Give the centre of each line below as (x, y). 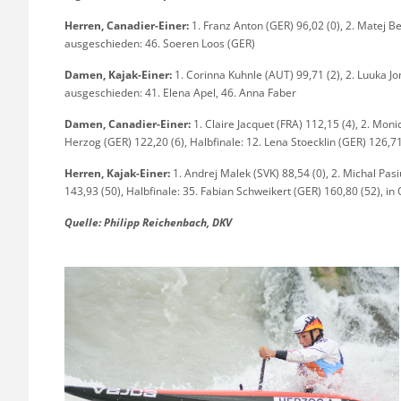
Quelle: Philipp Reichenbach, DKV (148, 222)
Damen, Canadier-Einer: (128, 124)
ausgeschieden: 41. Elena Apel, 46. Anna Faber (180, 92)
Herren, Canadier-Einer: (127, 25)
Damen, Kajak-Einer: (118, 74)
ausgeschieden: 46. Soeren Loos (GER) (160, 43)
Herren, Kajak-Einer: (117, 173)
